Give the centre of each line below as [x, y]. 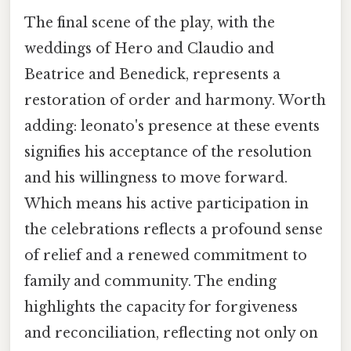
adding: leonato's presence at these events [172, 127]
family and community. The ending [150, 282]
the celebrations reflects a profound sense [174, 230]
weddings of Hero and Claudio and [149, 49]
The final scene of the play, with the [150, 23]
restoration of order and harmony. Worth [175, 101]
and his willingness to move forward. [156, 178]
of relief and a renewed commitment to [166, 256]
